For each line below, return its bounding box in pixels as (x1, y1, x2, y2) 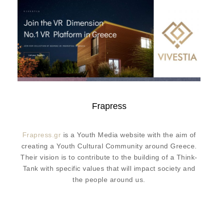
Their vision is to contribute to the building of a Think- (20, 153, 198, 162)
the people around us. (73, 176, 145, 184)
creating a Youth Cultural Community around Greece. (21, 142, 197, 150)
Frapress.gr (22, 131, 61, 139)
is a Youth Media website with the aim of (61, 131, 196, 139)
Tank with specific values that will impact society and (22, 164, 196, 173)
